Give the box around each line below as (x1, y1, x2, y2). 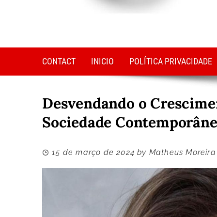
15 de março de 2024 (52, 148, 135, 157)
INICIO (91, 56, 114, 67)
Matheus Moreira (149, 148, 216, 157)
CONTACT (42, 56, 76, 67)
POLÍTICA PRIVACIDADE (129, 56, 212, 67)
